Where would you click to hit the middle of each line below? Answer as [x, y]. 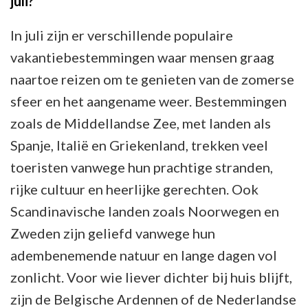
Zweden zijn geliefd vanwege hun [113, 233]
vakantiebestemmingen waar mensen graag [142, 57]
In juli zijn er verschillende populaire [122, 35]
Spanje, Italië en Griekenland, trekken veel [139, 145]
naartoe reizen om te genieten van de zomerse [152, 79]
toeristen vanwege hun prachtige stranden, [142, 167]
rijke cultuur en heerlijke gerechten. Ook [134, 189]
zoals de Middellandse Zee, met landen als [141, 123]
